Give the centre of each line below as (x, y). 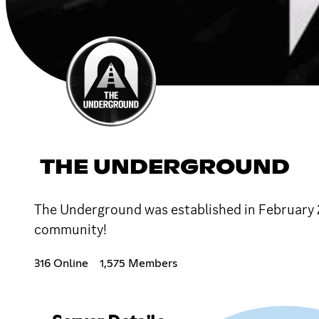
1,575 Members (138, 263)
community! (70, 229)
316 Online (61, 263)
